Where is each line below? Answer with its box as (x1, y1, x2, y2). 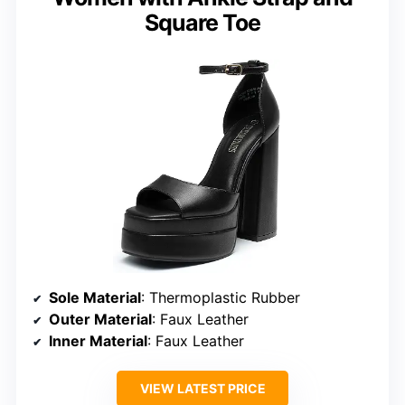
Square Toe (145, 9, 260, 37)
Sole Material (49, 287, 141, 306)
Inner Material (49, 331, 147, 350)
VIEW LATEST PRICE (139, 380, 266, 396)
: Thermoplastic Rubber (141, 287, 300, 306)
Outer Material (49, 309, 152, 328)
